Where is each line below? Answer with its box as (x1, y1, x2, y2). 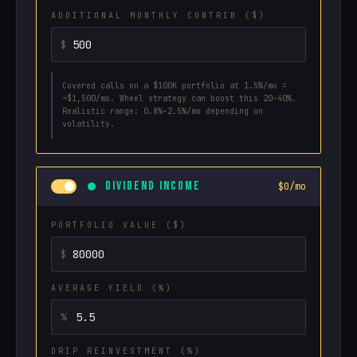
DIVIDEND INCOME (105, 178, 201, 194)
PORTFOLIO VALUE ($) (51, 220, 187, 230)
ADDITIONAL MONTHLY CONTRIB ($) (51, 10, 266, 21)
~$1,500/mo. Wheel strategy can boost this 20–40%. (62, 93, 296, 104)
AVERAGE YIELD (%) (51, 283, 173, 293)
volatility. (62, 119, 115, 129)
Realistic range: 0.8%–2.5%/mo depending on (62, 106, 263, 116)
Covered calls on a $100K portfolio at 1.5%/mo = (62, 80, 287, 91)
